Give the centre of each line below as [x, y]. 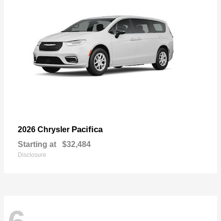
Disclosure [32, 155]
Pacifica [87, 130]
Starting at [37, 145]
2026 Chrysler [45, 130]
